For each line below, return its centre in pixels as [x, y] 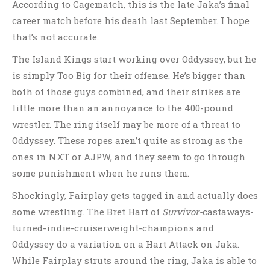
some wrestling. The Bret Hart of [87, 212]
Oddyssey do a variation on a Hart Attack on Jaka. [126, 244]
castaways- [228, 212]
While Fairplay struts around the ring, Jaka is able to [134, 260]
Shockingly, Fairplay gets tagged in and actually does [135, 195]
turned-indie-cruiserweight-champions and [113, 228]
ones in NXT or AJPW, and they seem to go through [129, 157]
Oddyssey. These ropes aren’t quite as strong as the [127, 140]
